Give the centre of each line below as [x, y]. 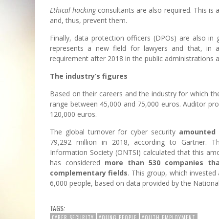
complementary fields [89, 173]
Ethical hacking [73, 10]
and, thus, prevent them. [88, 20]
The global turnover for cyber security [114, 131]
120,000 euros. [73, 114]
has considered [77, 162]
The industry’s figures [89, 76]
